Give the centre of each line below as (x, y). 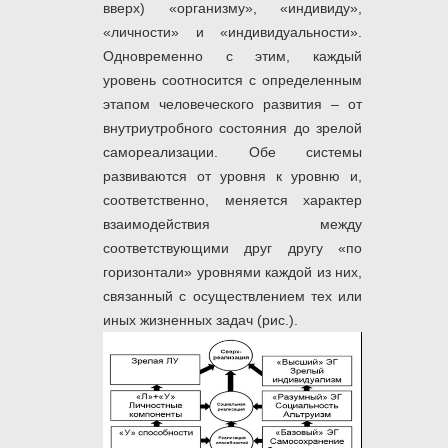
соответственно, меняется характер (232, 200)
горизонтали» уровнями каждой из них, (232, 272)
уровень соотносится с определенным (232, 80)
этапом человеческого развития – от (232, 104)
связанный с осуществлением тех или (232, 296)
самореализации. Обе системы (232, 152)
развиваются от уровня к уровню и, (232, 176)
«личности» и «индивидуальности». (232, 32)
